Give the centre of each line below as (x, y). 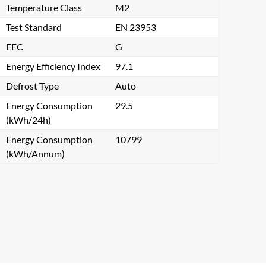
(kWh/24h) (28, 120)
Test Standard (34, 27)
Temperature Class (44, 7)
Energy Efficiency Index (53, 66)
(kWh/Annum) (35, 153)
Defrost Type (32, 86)
